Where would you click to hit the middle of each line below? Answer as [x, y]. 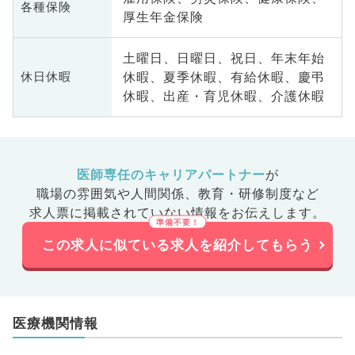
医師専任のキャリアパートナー [171, 175]
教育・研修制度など [258, 194]
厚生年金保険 [163, 17]
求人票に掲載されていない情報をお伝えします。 [177, 213]
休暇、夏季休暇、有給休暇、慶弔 [223, 77]
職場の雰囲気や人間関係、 [117, 194]
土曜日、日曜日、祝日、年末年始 [223, 58]
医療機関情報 [55, 323]
